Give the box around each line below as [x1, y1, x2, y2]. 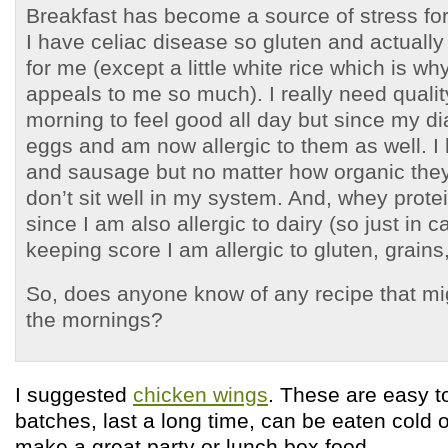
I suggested [15, 383, 133, 406]
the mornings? [26, 308, 163, 331]
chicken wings [133, 383, 268, 406]
